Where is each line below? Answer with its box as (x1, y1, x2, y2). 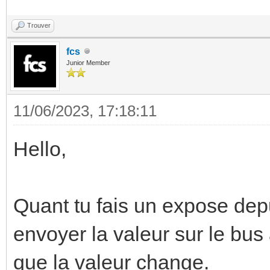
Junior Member (66, 58, 110, 66)
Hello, (13, 137, 66, 160)
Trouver (27, 21, 51, 29)
